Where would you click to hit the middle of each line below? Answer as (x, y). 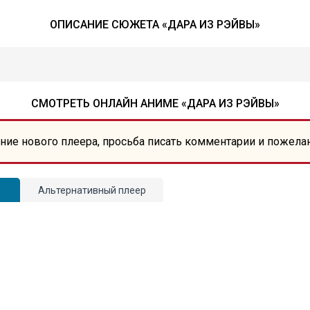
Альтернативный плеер (92, 190)
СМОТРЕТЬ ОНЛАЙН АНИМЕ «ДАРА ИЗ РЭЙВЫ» (155, 103)
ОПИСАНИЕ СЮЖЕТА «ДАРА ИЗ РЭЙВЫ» (155, 25)
